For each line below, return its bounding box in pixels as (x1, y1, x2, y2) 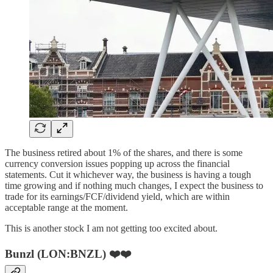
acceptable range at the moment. (5, 202, 128, 213)
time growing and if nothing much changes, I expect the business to (5, 180, 263, 191)
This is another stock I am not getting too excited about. (5, 223, 218, 234)
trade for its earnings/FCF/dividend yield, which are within (5, 191, 230, 202)
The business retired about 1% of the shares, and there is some (5, 147, 243, 158)
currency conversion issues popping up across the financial (5, 158, 230, 169)
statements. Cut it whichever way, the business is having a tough (5, 169, 251, 180)
